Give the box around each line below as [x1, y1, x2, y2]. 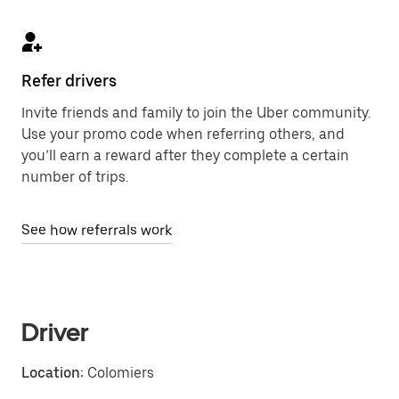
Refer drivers [21, 71, 117, 90]
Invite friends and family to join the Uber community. [21, 104, 370, 121]
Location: [21, 364, 84, 381]
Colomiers [84, 364, 154, 381]
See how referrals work [21, 222, 172, 239]
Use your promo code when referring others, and [21, 126, 345, 142]
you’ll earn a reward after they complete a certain [21, 147, 349, 164]
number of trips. [21, 168, 128, 185]
